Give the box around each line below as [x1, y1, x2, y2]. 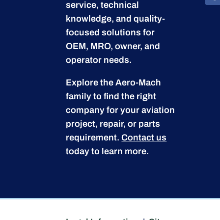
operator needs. [66, 55, 132, 65]
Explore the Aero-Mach [66, 78, 162, 88]
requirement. [66, 133, 122, 143]
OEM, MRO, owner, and [66, 41, 161, 52]
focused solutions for [66, 27, 155, 38]
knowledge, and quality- [66, 14, 165, 24]
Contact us [121, 133, 167, 143]
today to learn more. [66, 146, 149, 157]
